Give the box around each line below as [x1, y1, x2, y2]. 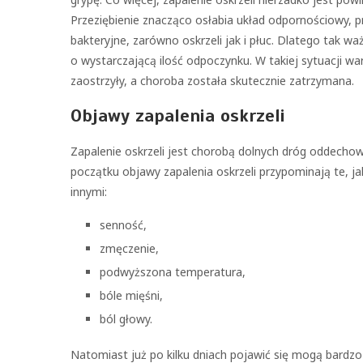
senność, [100, 217, 147, 233]
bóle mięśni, [100, 288, 163, 303]
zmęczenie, [100, 241, 159, 256]
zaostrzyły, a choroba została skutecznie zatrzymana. [70, 73, 354, 88]
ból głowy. [100, 311, 152, 327]
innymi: [70, 184, 107, 199]
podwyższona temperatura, [100, 264, 246, 280]
